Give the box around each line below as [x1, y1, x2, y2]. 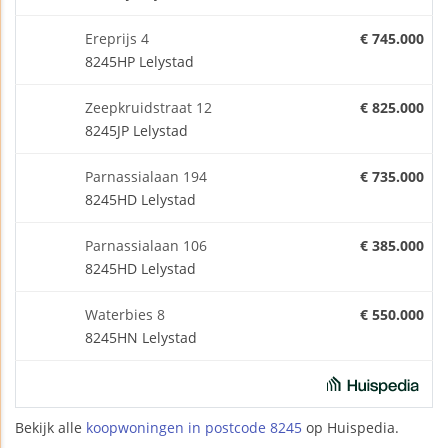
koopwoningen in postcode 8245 [86, 417, 302, 437]
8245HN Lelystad [85, 327, 197, 347]
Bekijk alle [15, 417, 86, 437]
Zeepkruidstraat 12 [85, 97, 212, 117]
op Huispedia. [302, 417, 399, 437]
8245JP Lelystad [85, 120, 188, 140]
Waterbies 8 [85, 304, 165, 324]
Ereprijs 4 [85, 28, 149, 48]
